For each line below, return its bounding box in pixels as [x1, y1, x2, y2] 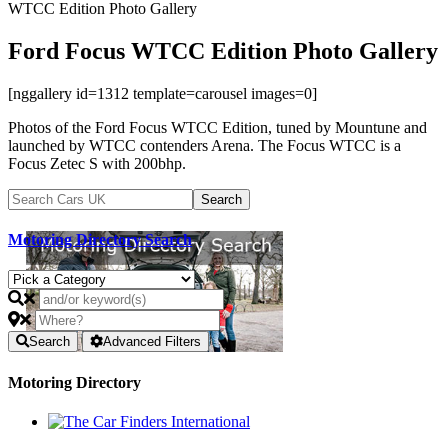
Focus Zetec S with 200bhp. [8, 154, 186, 172]
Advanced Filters [103, 334, 201, 350]
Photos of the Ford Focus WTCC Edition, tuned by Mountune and [8, 118, 427, 136]
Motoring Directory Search [8, 231, 192, 249]
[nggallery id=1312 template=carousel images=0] [8, 84, 317, 102]
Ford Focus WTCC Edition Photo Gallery [8, 37, 438, 64]
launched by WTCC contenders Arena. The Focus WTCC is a [8, 136, 401, 154]
